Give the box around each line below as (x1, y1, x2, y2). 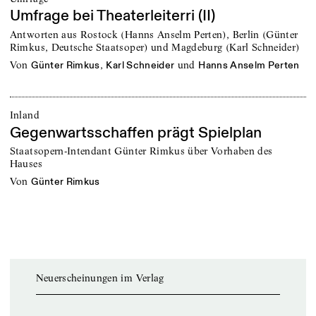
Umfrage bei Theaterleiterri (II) (9, 6, 215, 26)
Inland (9, 108, 39, 121)
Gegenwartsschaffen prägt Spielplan (9, 123, 262, 142)
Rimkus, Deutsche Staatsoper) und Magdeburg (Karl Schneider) (9, 40, 300, 54)
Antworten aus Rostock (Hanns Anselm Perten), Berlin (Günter (9, 28, 298, 41)
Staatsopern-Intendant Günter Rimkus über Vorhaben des (9, 145, 273, 158)
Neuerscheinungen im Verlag (35, 271, 164, 284)
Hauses (9, 157, 42, 171)
